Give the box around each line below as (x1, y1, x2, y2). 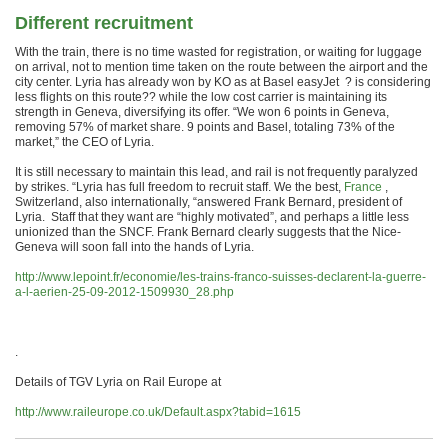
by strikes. (15, 180, 72, 194)
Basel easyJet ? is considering (263, 75, 431, 89)
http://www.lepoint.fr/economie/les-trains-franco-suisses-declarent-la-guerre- (15, 270, 426, 284)
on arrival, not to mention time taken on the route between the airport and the (15, 60, 428, 74)
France (344, 180, 382, 194)
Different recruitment (15, 13, 193, 33)
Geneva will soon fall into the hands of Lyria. (15, 240, 254, 254)
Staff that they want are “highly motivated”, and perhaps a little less (51, 210, 409, 224)
